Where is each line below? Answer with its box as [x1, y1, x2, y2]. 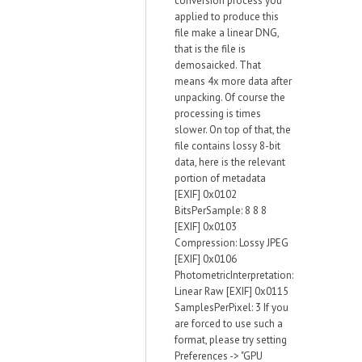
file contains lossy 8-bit [175, 139, 280, 153]
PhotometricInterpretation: [175, 268, 293, 282]
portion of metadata [175, 171, 266, 185]
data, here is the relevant [175, 155, 285, 169]
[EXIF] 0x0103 [175, 220, 237, 234]
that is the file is [175, 42, 246, 56]
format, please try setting [175, 333, 287, 347]
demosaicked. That [175, 58, 261, 72]
